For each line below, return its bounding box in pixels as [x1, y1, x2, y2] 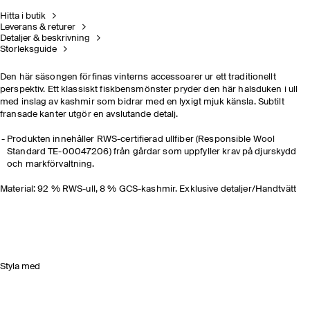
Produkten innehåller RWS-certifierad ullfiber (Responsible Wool [7, 135, 275, 144]
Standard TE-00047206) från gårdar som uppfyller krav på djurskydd [7, 147, 297, 156]
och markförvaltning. [7, 160, 95, 169]
